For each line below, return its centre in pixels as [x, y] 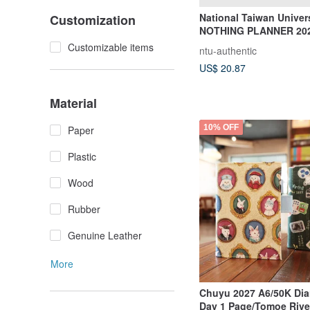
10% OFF [221, 127]
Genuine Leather [105, 235]
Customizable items [111, 47]
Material [73, 103]
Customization [93, 20]
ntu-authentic [228, 50]
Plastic [82, 156]
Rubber [84, 209]
